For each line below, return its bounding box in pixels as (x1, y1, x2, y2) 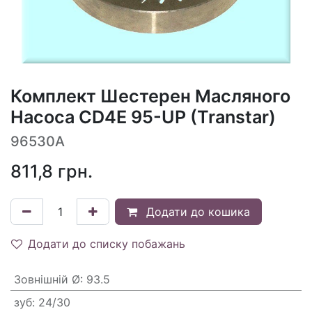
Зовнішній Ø (13, 272, 80, 287)
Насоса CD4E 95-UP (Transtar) (10, 107, 276, 128)
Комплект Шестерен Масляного (10, 86, 290, 107)
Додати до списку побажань (28, 237, 185, 251)
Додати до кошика (143, 205, 250, 219)
